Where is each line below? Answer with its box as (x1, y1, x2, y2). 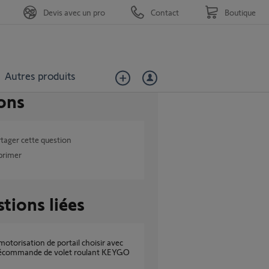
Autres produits (4, 68, 76, 82)
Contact (151, 7, 179, 17)
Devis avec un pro (43, 7, 105, 17)
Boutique (225, 7, 256, 17)
